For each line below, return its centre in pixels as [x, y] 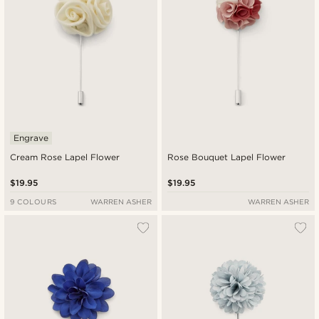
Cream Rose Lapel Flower [65, 157]
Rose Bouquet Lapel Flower [227, 157]
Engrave [31, 138]
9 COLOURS [33, 202]
